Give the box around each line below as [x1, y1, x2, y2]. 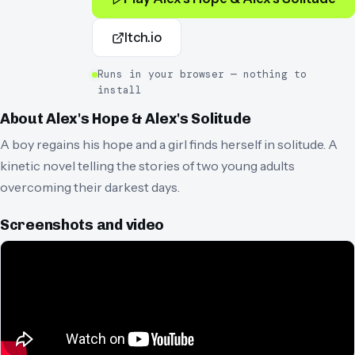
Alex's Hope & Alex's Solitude [46, 110, 251, 128]
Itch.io [124, 29, 162, 46]
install [97, 83, 142, 97]
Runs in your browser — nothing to [97, 67, 307, 82]
